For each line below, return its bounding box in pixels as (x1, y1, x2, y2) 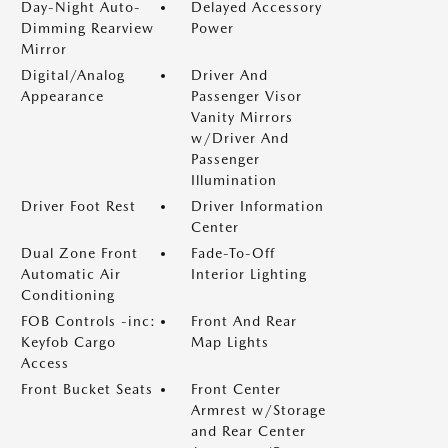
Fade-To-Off (191, 245, 275, 261)
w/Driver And (191, 130, 289, 146)
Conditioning (21, 287, 115, 303)
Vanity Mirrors (191, 109, 293, 125)
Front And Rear (191, 313, 297, 329)
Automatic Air (21, 266, 121, 282)
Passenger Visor (191, 88, 302, 104)
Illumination (191, 172, 277, 188)
